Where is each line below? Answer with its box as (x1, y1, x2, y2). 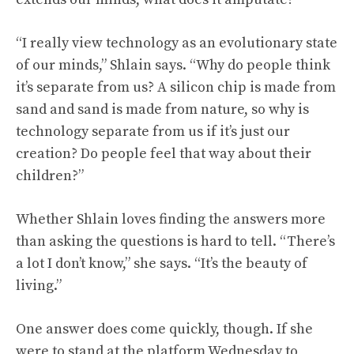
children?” (16, 167, 84, 185)
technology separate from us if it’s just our (16, 122, 290, 141)
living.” (16, 277, 62, 295)
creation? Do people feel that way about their (16, 145, 311, 163)
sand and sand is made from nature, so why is (16, 100, 309, 119)
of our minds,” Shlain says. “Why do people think (16, 56, 330, 74)
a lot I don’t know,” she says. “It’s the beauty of (16, 254, 307, 273)
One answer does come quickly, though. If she (16, 320, 313, 338)
